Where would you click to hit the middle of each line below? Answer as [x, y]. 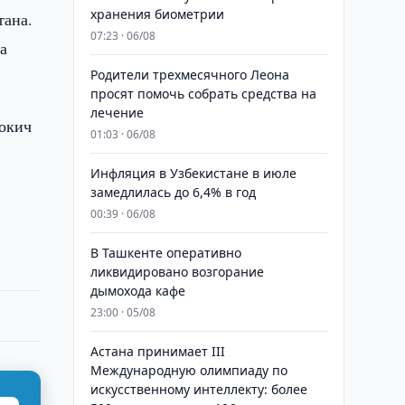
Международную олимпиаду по [188, 370]
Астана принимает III [157, 351]
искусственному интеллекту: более [198, 389]
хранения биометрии [157, 14]
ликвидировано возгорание [177, 272]
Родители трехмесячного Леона [189, 75]
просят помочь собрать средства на [203, 94]
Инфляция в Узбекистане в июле [193, 173]
